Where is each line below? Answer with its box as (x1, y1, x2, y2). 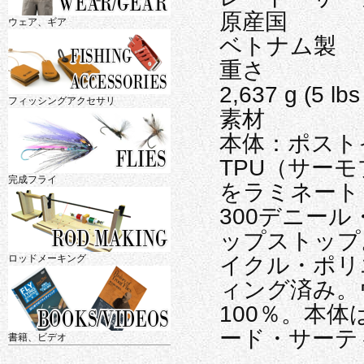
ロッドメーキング (8, 252, 86, 264)
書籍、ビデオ (8, 331, 67, 343)
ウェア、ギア (8, 15, 67, 28)
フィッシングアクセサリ (8, 94, 115, 106)
